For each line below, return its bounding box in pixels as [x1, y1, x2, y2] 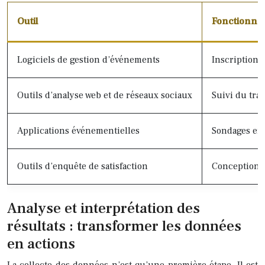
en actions [7, 234, 75, 253]
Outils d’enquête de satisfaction [17, 160, 148, 172]
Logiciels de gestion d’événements [17, 53, 160, 66]
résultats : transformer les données [7, 216, 241, 235]
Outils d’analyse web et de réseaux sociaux [17, 89, 192, 101]
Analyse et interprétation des [7, 198, 200, 218]
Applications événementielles [17, 124, 140, 137]
